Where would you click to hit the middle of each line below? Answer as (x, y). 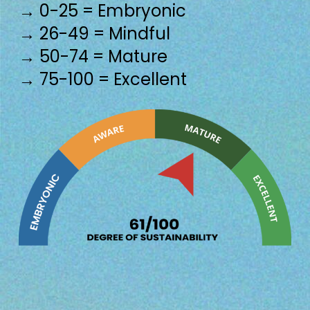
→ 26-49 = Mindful (95, 33)
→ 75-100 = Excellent (105, 79)
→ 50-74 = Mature (93, 56)
